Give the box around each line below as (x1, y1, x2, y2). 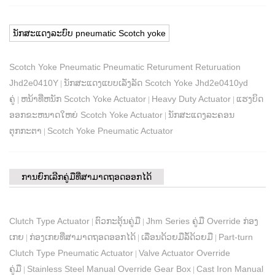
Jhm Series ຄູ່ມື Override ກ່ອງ (146, 216, 258, 227)
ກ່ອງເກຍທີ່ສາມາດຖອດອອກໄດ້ (29, 232, 136, 242)
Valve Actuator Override (139, 248, 230, 258)
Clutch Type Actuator (9, 216, 90, 227)
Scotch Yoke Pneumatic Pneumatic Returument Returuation (9, 62, 241, 72)
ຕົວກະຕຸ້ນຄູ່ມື (95, 216, 141, 227)
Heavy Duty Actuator (152, 94, 231, 104)
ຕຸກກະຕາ (9, 126, 42, 136)
